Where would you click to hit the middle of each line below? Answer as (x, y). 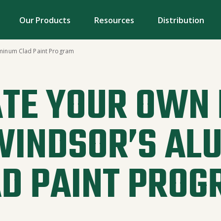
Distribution (181, 20)
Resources (114, 20)
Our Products (45, 20)
